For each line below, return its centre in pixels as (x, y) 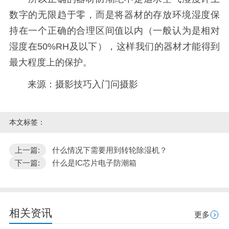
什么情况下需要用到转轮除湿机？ (109, 150)
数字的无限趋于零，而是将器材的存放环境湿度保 (114, 15)
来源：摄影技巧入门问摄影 (73, 84)
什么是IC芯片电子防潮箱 (94, 163)
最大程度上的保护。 (50, 63)
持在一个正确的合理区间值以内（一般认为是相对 (114, 31)
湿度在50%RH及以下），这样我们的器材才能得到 (114, 47)
